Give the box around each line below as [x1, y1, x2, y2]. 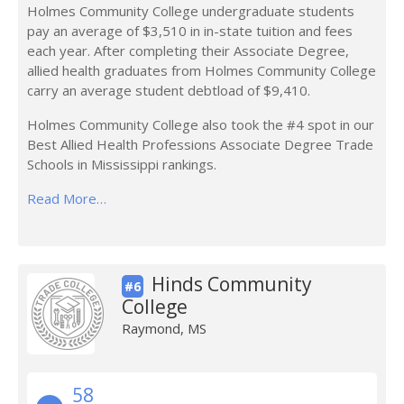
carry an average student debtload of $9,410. [27, 81, 310, 99]
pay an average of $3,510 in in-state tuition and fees [27, 22, 353, 40]
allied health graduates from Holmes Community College [27, 61, 376, 79]
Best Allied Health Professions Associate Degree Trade [27, 135, 373, 153]
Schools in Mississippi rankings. [27, 155, 216, 173]
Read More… [27, 189, 106, 207]
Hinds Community [151, 271, 312, 297]
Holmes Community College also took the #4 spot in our [27, 115, 374, 133]
